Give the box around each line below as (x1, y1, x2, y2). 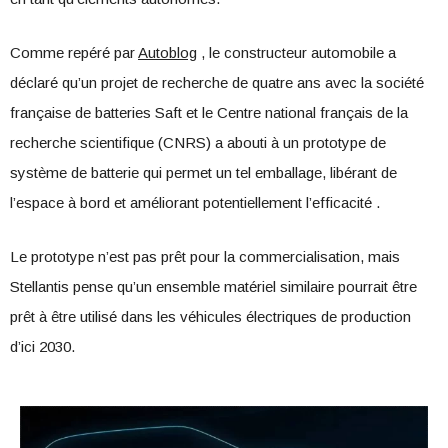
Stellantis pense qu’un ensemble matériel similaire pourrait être (10, 277, 417, 295)
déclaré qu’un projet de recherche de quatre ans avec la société (10, 73, 424, 91)
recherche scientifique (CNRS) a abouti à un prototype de (10, 133, 386, 151)
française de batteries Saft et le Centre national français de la (10, 103, 408, 121)
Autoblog (138, 43, 197, 61)
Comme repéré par (10, 43, 138, 61)
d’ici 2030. (10, 337, 75, 355)
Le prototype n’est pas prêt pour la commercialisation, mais (10, 247, 400, 265)
